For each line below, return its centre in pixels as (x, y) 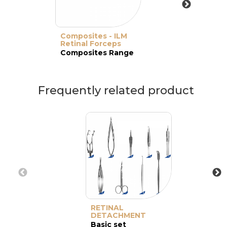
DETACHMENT (118, 215)
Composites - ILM (94, 36)
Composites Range (97, 52)
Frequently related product (116, 90)
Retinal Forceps (91, 43)
